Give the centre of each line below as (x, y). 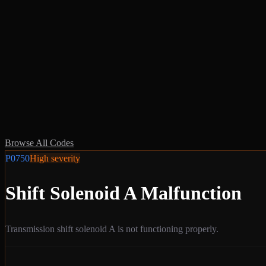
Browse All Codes (39, 143)
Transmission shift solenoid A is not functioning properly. (112, 229)
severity (64, 158)
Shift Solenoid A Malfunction (123, 193)
